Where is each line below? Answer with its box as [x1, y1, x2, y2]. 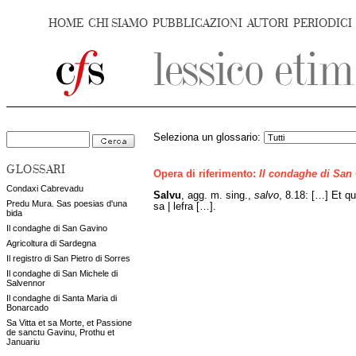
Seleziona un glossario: [153, 132, 264, 143]
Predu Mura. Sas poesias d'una [6, 199, 127, 208]
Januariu [6, 337, 40, 346]
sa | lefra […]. [153, 200, 216, 212]
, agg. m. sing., [181, 189, 254, 201]
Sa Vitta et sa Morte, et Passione [6, 318, 132, 327]
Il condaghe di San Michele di [6, 269, 118, 278]
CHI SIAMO [88, 17, 148, 30]
